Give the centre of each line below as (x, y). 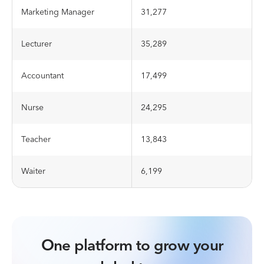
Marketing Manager (58, 12)
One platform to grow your (132, 246)
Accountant (42, 76)
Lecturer (37, 44)
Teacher (36, 140)
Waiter (33, 171)
